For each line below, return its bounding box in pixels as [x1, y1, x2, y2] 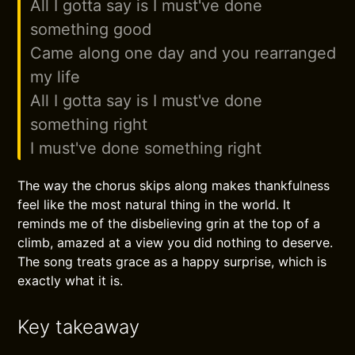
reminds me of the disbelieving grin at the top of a [17, 216, 321, 231]
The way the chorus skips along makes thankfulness [17, 177, 330, 193]
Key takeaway [17, 315, 140, 338]
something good [30, 20, 152, 39]
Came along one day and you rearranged [30, 44, 337, 63]
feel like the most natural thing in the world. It [17, 197, 292, 212]
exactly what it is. [17, 273, 124, 288]
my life [30, 67, 81, 86]
